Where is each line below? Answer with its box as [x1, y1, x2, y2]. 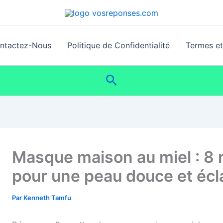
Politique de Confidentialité [67, 40, 170, 50]
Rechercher [105, 72, 173, 87]
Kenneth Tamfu [23, 194, 71, 202]
